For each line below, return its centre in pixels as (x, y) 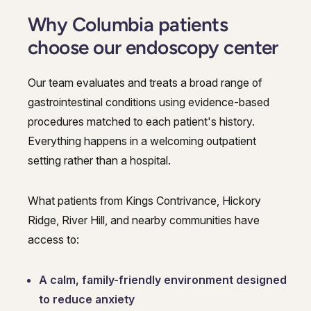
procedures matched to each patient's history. (141, 121)
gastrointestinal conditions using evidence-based (149, 102)
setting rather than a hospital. (99, 160)
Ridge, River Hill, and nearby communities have (144, 220)
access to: (53, 239)
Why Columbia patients (128, 24)
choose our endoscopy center (153, 47)
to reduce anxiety (87, 299)
